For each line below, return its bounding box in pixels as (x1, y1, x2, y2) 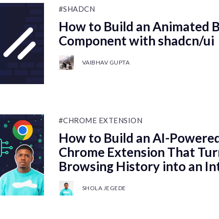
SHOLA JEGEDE (82, 184, 126, 192)
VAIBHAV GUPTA (82, 59, 130, 66)
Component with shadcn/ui (58, 33, 214, 48)
